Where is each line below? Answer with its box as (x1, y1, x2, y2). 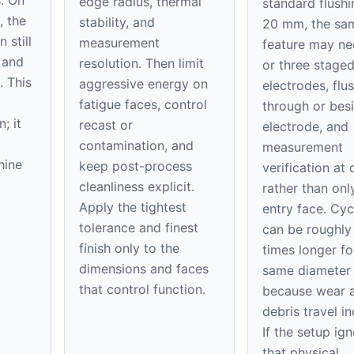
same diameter (262, 262, 351, 278)
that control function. (79, 281, 206, 297)
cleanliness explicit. (79, 178, 195, 194)
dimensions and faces (79, 260, 209, 277)
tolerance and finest (79, 219, 199, 235)
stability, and (79, 13, 156, 30)
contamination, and (79, 137, 194, 153)
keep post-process (79, 157, 193, 174)
